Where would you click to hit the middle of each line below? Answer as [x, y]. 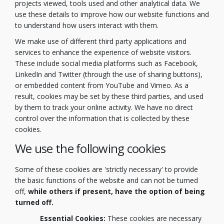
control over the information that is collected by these [102, 118]
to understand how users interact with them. [87, 25]
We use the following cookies [90, 148]
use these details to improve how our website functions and [112, 14]
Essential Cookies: [73, 218]
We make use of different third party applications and [101, 41]
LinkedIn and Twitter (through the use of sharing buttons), [109, 74]
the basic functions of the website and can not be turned [106, 180]
